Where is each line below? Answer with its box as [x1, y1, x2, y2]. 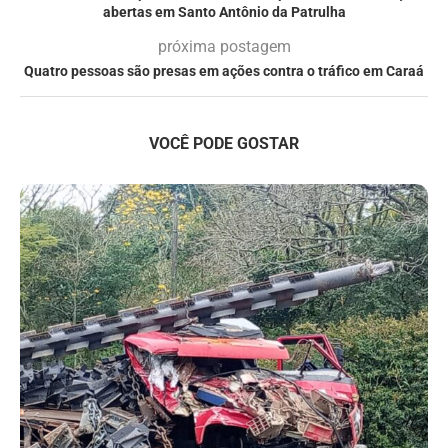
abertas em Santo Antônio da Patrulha [102, 3, 346, 20]
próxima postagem [157, 36, 291, 56]
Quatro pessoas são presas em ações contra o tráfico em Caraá [24, 62, 424, 79]
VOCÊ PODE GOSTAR [149, 133, 299, 153]
